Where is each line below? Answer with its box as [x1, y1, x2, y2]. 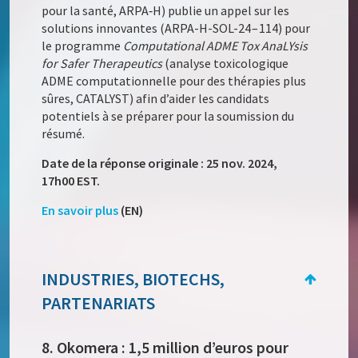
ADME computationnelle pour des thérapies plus [42, 73, 307, 89]
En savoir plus [42, 202, 119, 219]
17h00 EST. [42, 173, 101, 189]
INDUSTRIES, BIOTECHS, [42, 268, 225, 291]
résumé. [42, 125, 86, 142]
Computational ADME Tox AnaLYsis [123, 38, 308, 54]
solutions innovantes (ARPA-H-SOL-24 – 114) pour [42, 20, 311, 37]
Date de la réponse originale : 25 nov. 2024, [42, 155, 278, 172]
